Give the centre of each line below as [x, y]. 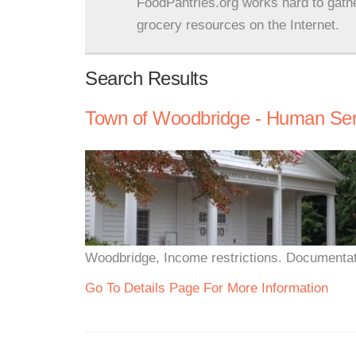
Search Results [146, 78]
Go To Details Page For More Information [207, 288]
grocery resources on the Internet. [238, 25]
